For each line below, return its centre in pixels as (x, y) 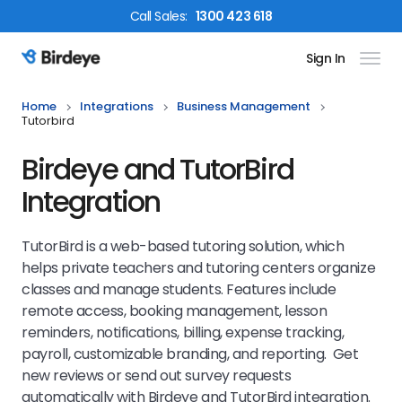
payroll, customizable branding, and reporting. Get (190, 354)
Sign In (325, 58)
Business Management (244, 106)
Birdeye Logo (66, 68)
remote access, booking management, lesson (175, 311)
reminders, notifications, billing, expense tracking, (183, 332)
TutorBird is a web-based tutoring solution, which (183, 246)
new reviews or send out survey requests (157, 376)
